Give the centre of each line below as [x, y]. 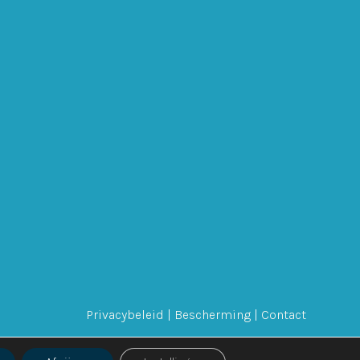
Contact [283, 314]
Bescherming [212, 314]
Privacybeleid [125, 314]
